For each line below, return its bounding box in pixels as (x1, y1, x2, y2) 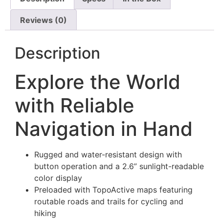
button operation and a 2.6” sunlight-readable (34, 161, 204, 172)
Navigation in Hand (15, 117, 193, 141)
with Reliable (15, 93, 134, 118)
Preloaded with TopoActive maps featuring (34, 185, 193, 195)
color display (34, 173, 82, 183)
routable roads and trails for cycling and (34, 197, 183, 207)
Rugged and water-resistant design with (34, 150, 182, 160)
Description (15, 44, 100, 63)
